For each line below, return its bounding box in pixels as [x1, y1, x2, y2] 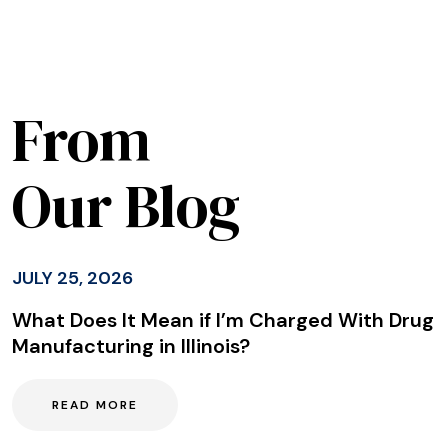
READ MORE [52, 397, 138, 414]
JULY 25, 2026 [12, 266, 133, 291]
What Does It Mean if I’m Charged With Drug [12, 307, 434, 334]
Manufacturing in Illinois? [12, 333, 250, 360]
